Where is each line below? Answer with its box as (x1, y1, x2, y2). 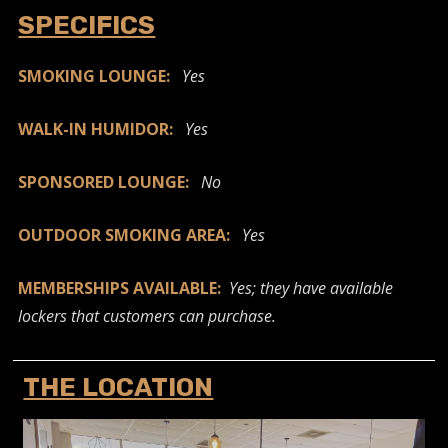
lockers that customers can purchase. (18, 304, 277, 327)
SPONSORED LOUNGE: (18, 170, 202, 193)
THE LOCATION (23, 371, 214, 403)
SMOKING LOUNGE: (18, 64, 171, 87)
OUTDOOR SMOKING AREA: (18, 223, 243, 246)
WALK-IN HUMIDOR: (18, 117, 174, 140)
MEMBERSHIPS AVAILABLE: (18, 276, 230, 299)
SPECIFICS (18, 9, 156, 41)
